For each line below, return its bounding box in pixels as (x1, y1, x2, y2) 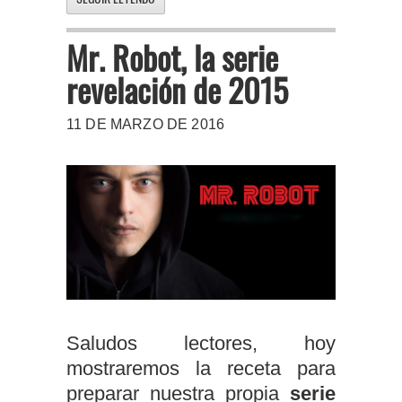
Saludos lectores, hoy (66, 331, 336, 354)
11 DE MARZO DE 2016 (66, 116, 225, 132)
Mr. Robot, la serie (66, 32, 278, 81)
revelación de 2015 (66, 65, 288, 113)
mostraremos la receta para (66, 356, 336, 380)
